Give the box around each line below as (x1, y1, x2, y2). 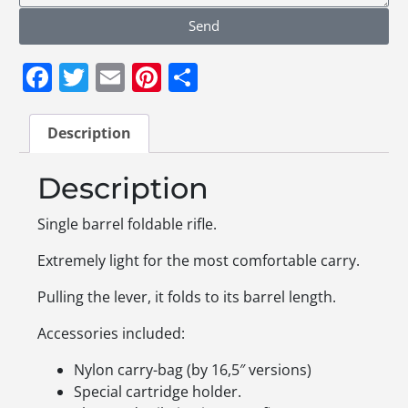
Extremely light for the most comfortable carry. (37, 250, 360, 271)
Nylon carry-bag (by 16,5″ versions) (74, 360, 311, 381)
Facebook (52, 56, 182, 97)
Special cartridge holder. (74, 382, 241, 403)
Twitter (88, 56, 183, 97)
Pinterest (161, 56, 282, 97)
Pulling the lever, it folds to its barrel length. (37, 287, 336, 308)
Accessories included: (37, 323, 185, 344)
